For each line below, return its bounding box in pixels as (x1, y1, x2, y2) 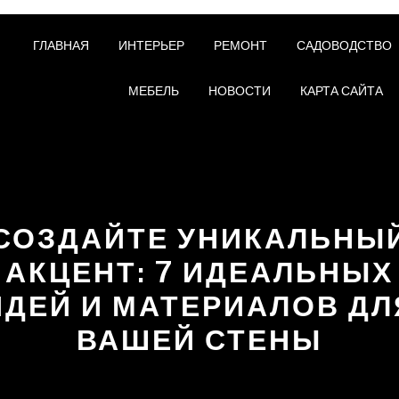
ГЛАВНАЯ (32, 37, 89, 53)
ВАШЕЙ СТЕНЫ (77, 322, 322, 357)
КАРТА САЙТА (299, 83, 383, 99)
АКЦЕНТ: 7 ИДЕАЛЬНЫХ (5, 255, 394, 289)
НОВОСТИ (208, 83, 271, 99)
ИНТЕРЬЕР (118, 37, 184, 53)
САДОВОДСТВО (296, 37, 392, 53)
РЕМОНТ (213, 37, 267, 53)
